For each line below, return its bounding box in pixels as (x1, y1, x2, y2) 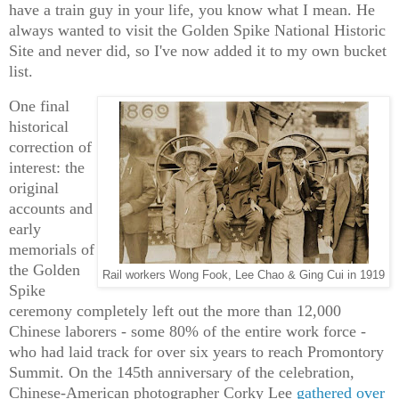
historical (9, 117, 69, 135)
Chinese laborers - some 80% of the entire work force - (9, 322, 366, 340)
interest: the (9, 158, 85, 176)
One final (9, 96, 69, 115)
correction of (9, 137, 92, 156)
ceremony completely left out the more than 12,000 (9, 301, 341, 320)
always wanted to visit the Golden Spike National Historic (9, 20, 386, 39)
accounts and (9, 199, 93, 217)
